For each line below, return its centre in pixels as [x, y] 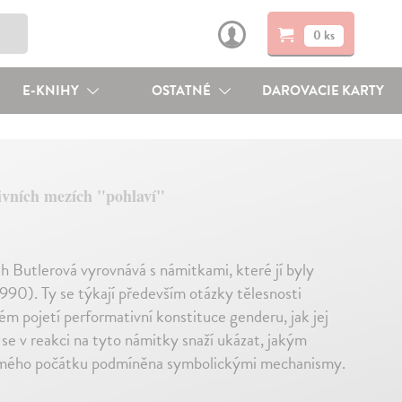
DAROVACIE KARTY [323, 91]
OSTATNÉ [183, 91]
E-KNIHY [52, 91]
